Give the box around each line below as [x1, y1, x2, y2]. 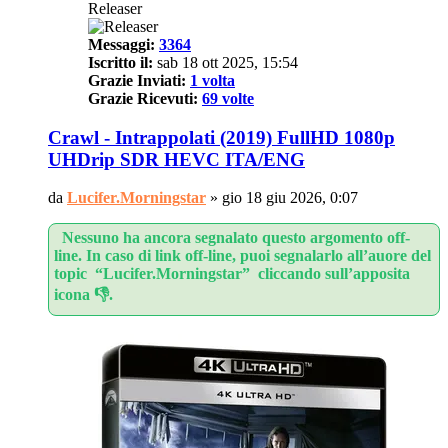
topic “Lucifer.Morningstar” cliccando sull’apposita [54, 265, 410, 283]
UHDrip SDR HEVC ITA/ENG [48, 148, 305, 170]
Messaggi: [88, 35, 155, 53]
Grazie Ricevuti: [88, 89, 198, 107]
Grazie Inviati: [88, 71, 186, 89]
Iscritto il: [88, 53, 153, 71]
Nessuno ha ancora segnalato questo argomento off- [54, 229, 410, 247]
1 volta [190, 71, 235, 89]
